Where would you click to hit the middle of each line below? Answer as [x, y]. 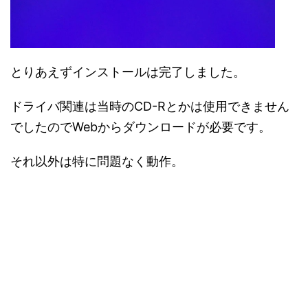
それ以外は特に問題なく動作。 [97, 161]
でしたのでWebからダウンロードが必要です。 [141, 127]
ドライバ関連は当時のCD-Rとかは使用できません [150, 106]
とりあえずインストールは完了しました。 [128, 72]
